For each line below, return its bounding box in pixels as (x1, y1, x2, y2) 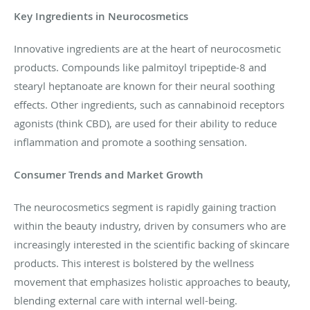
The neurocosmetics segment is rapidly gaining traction (14, 199, 276, 214)
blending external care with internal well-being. (14, 293, 237, 307)
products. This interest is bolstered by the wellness (14, 255, 254, 270)
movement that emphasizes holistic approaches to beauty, (14, 274, 291, 289)
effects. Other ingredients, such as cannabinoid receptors (14, 97, 284, 111)
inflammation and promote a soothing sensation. (14, 134, 247, 149)
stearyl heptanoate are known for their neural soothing (14, 78, 275, 93)
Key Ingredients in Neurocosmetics (14, 8, 188, 24)
